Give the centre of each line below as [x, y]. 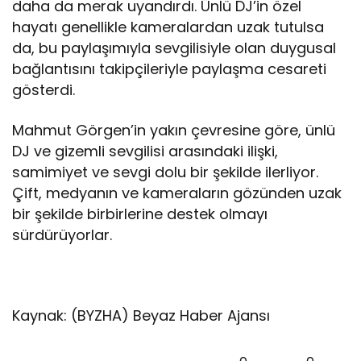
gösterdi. [44, 89]
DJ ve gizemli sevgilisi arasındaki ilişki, [145, 151]
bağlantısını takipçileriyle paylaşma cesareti [170, 68]
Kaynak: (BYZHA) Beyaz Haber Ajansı [141, 315]
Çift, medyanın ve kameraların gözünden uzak [177, 193]
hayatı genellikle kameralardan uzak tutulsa [168, 27]
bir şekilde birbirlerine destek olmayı [140, 214]
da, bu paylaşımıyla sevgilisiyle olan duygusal [174, 48]
